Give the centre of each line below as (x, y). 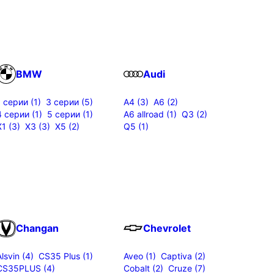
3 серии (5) (69, 102)
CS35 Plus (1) (66, 256)
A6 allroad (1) (150, 114)
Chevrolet (167, 228)
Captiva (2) (183, 256)
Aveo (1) (140, 256)
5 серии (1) (70, 114)
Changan (37, 228)
